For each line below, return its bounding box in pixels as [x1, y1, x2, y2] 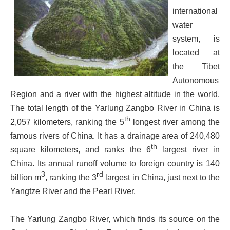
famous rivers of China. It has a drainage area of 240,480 [10, 131, 220, 141]
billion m [10, 173, 42, 182]
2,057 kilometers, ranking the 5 [10, 118, 124, 127]
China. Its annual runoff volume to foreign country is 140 [10, 159, 220, 168]
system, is [172, 34, 220, 44]
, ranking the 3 [45, 173, 97, 182]
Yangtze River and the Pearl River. [10, 187, 136, 196]
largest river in [157, 145, 220, 155]
